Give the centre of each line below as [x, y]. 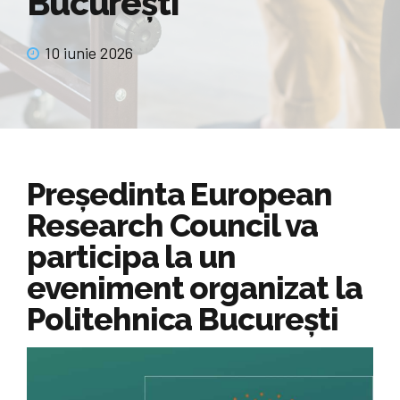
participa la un [132, 257]
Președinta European [180, 195]
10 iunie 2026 [89, 53]
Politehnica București [183, 320]
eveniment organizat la [195, 288]
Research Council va [173, 226]
